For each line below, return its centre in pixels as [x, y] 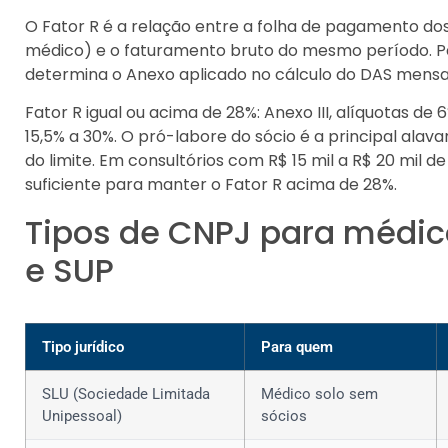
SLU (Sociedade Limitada [126, 394]
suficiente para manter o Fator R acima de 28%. [211, 185]
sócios [284, 416]
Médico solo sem [319, 394]
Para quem [297, 347]
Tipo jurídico [83, 347]
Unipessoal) [82, 416]
